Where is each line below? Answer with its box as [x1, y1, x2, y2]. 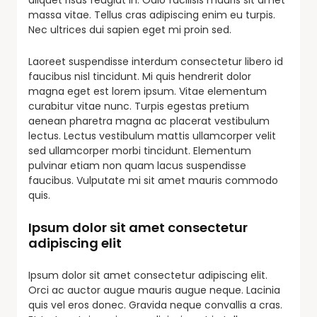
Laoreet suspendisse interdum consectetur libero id [28, 54, 283, 69]
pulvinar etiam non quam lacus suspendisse [28, 158, 246, 173]
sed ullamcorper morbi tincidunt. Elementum [28, 143, 251, 158]
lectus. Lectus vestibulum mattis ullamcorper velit [28, 128, 276, 143]
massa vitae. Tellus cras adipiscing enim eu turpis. [28, 7, 275, 22]
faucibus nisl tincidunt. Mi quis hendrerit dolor [28, 69, 251, 83]
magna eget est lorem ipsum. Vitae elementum [28, 83, 267, 98]
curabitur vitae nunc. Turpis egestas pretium [28, 98, 249, 113]
